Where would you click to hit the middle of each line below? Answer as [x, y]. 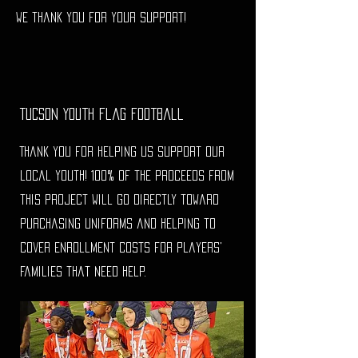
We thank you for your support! [101, 17]
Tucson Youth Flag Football [102, 114]
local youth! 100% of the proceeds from [127, 175]
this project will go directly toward [119, 199]
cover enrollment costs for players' [121, 247]
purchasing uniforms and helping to [118, 223]
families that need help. [83, 271]
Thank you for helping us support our [122, 151]
